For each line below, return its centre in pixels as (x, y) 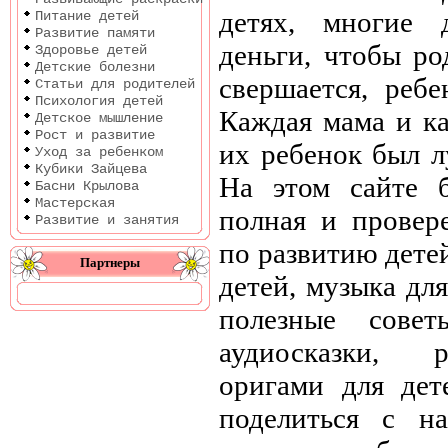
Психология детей (99, 101)
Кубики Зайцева (91, 169)
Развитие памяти (95, 33)
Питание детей (87, 16)
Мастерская (75, 203)
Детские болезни (95, 67)
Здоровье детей (91, 50)
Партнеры (110, 262)
